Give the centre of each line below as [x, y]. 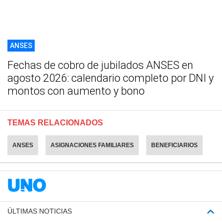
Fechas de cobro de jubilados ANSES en [100, 65]
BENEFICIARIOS [174, 145]
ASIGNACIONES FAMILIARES [92, 145]
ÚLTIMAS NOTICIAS [40, 211]
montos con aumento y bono [76, 91]
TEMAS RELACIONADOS [55, 123]
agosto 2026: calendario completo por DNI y [111, 78]
